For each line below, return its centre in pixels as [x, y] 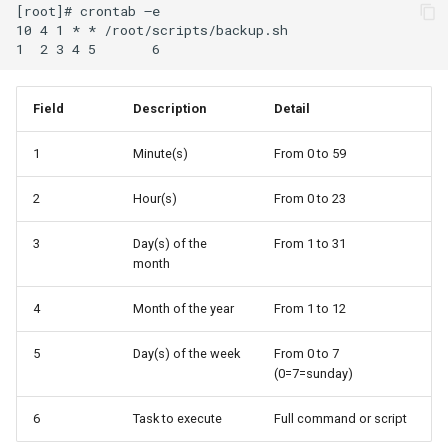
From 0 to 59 [310, 153]
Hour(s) [155, 198]
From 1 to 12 [310, 308]
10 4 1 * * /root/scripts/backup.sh [152, 30]
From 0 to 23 [310, 198]
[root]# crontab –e [88, 11]
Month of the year [183, 308]
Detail [292, 108]
